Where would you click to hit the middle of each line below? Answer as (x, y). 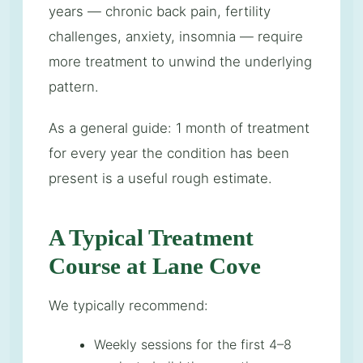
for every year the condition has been (169, 153)
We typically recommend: (128, 305)
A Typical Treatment (151, 237)
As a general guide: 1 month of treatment (179, 128)
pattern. (74, 87)
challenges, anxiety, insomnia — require (176, 37)
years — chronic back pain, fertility (160, 12)
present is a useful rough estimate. (160, 178)
